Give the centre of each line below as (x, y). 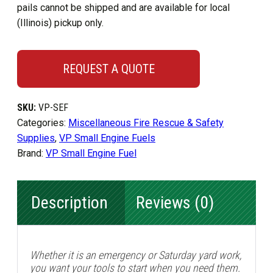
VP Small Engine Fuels (107, 138)
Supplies (36, 138)
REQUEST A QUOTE (108, 69)
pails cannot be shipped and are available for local (123, 8)
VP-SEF (53, 108)
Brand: (31, 153)
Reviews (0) (175, 203)
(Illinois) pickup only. (60, 23)
